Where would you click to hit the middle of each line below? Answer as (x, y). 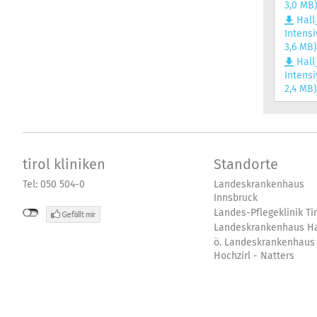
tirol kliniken (64, 165)
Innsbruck (236, 198)
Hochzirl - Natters (254, 256)
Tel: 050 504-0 (54, 184)
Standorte (246, 165)
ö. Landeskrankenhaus (264, 242)
